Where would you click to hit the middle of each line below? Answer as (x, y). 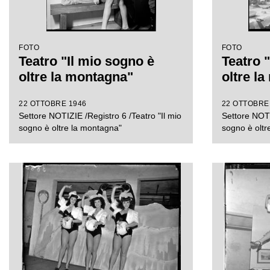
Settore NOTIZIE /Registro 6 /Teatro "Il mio (100, 116)
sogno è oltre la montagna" (70, 128)
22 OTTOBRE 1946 (53, 104)
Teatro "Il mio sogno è (86, 61)
